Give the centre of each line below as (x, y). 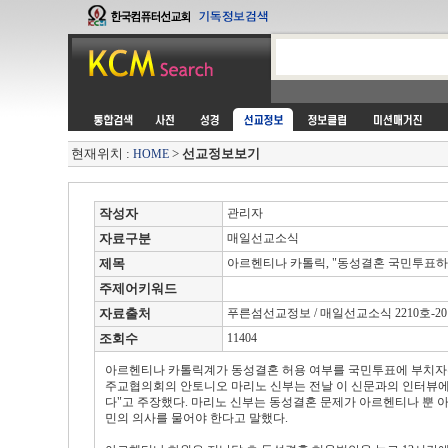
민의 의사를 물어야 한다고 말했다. (196, 418)
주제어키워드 (138, 288)
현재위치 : (101, 153)
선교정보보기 (220, 153)
